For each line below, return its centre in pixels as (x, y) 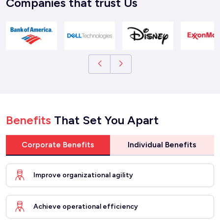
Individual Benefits (162, 144)
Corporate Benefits (58, 144)
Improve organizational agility (83, 175)
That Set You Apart (105, 120)
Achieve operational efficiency (86, 207)
